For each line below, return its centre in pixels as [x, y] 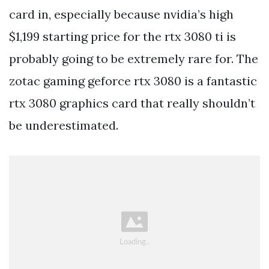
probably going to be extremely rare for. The [134, 58]
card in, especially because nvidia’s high [121, 14]
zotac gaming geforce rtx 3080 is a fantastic [133, 80]
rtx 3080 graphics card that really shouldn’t [132, 103]
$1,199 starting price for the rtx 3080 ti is [122, 36]
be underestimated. [64, 125]
